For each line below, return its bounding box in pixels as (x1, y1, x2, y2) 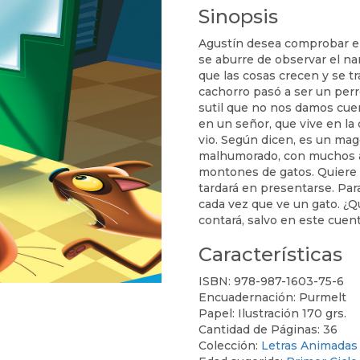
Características (198, 242, 343, 266)
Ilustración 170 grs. (238, 305, 347, 321)
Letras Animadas (261, 337, 358, 353)
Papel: (198, 305, 239, 321)
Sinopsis (198, 4, 279, 28)
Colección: (198, 337, 262, 353)
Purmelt (299, 289, 347, 305)
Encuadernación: (198, 289, 300, 305)
